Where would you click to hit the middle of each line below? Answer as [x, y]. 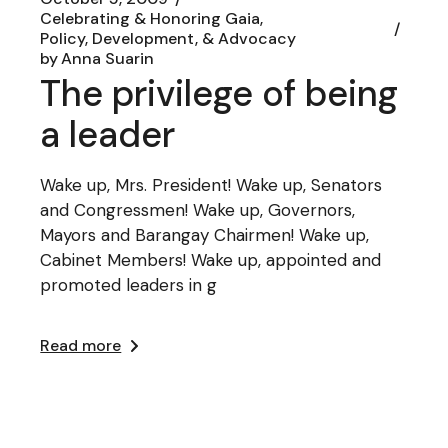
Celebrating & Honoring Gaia [150, 18]
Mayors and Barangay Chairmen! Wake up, [205, 235]
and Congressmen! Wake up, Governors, [198, 210]
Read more [81, 345]
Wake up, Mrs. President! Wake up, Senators [211, 185]
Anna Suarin [108, 58]
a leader [108, 134]
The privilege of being [219, 93]
